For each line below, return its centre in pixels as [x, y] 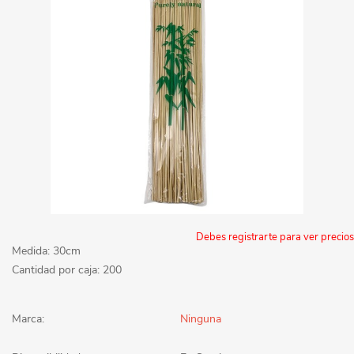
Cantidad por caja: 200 [67, 269]
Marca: [28, 318]
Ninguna [201, 318]
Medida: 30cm [46, 250]
